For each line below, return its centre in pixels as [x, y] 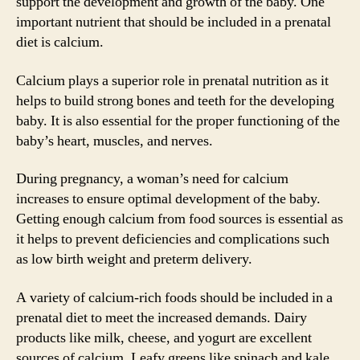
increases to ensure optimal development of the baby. [168, 199]
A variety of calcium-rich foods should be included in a [174, 297]
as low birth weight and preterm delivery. [134, 259]
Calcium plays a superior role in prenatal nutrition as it [172, 80]
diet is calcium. [60, 42]
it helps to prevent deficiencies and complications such [173, 239]
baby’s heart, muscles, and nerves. [115, 141]
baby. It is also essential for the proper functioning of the [178, 121]
